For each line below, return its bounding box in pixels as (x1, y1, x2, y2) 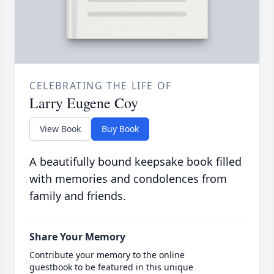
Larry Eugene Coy (29, 93, 138, 113)
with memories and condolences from (29, 171, 227, 187)
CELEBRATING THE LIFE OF (29, 79, 172, 93)
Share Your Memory (29, 230, 125, 244)
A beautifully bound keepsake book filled (29, 154, 242, 169)
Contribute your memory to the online (29, 249, 185, 261)
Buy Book (102, 123, 139, 135)
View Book (40, 123, 81, 135)
